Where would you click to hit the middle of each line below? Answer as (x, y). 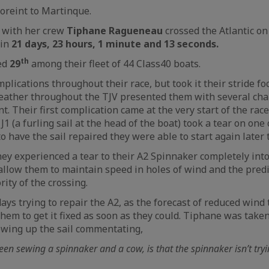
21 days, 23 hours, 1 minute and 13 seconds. (115, 44)
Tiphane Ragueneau (115, 30)
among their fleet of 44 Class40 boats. (115, 63)
